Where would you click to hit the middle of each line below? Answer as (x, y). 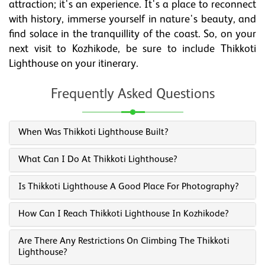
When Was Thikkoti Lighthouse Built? (93, 132)
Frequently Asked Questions (132, 95)
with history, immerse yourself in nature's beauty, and (132, 20)
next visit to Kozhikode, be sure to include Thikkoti (132, 49)
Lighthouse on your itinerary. (74, 64)
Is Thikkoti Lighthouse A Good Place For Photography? (129, 187)
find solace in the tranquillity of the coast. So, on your (132, 34)
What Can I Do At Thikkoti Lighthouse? (98, 160)
